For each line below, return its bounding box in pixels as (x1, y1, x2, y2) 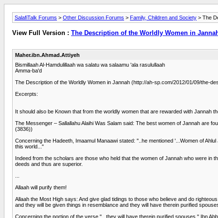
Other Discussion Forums (63, 15, 124, 20)
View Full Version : (12, 29, 71, 37)
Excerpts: (15, 91, 38, 97)
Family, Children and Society (130, 15, 197, 20)
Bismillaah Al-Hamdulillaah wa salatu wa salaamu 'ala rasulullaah (15, 61, 165, 68)
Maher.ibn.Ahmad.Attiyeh (15, 52, 80, 58)
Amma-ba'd (15, 67, 42, 73)
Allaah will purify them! (15, 184, 67, 190)
